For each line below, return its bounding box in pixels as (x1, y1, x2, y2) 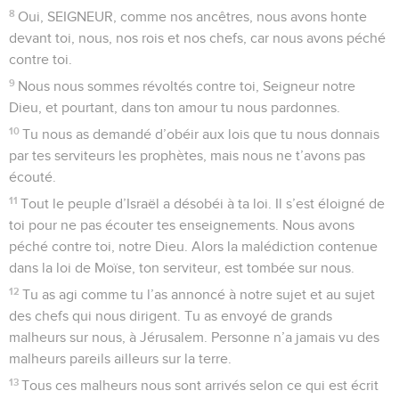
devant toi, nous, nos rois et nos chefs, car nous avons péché (9, 30, 386, 45)
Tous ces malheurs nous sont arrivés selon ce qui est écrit (21, 378, 379, 393)
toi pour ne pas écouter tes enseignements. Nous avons (9, 217, 354, 232)
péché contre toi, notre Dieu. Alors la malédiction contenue (9, 239, 378, 254)
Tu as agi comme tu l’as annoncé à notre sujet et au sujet (22, 287, 376, 302)
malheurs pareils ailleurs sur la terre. (9, 351, 232, 366)
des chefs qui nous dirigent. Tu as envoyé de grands (9, 308, 332, 323)
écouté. (9, 169, 56, 184)
